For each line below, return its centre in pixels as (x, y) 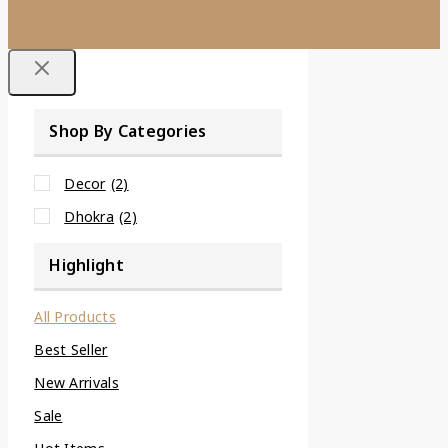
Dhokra (89, 216)
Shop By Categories (128, 131)
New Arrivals (76, 383)
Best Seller (71, 350)
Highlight (86, 264)
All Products (75, 317)
